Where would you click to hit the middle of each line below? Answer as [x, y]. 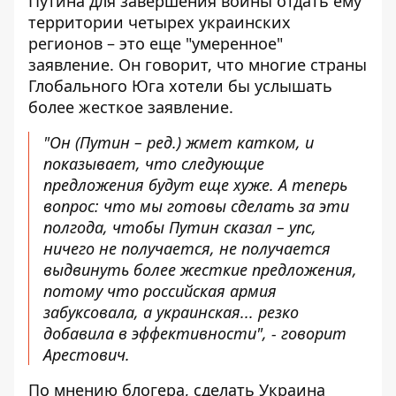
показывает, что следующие [154, 164]
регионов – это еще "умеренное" [156, 43]
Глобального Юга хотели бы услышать [180, 86]
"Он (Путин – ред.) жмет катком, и [179, 142]
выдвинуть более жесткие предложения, [200, 270]
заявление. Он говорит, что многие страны [198, 65]
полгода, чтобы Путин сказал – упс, [180, 227]
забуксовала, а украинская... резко [171, 312]
